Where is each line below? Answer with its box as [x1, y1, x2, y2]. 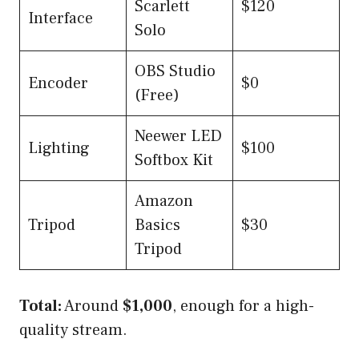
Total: [19, 295, 62, 317]
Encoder [28, 72, 88, 94]
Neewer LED [135, 125, 222, 147]
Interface [28, 7, 93, 29]
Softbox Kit [135, 149, 213, 171]
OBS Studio [135, 60, 216, 82]
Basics [135, 214, 180, 236]
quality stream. [19, 319, 127, 341]
